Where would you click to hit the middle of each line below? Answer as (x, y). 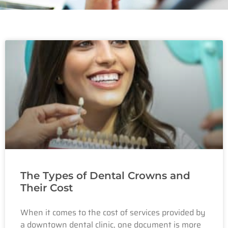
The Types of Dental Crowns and (105, 175)
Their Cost (47, 188)
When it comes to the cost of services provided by (113, 212)
